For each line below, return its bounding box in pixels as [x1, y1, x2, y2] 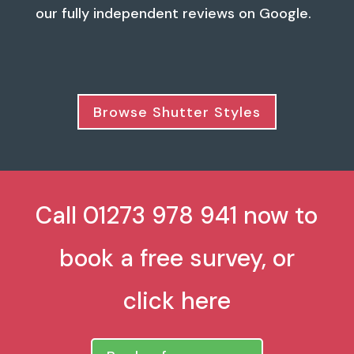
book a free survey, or [58, 243, 295, 274]
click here [122, 285, 231, 317]
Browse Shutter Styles [92, 102, 261, 122]
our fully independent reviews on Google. [35, 4, 311, 24]
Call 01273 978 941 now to [36, 200, 318, 232]
